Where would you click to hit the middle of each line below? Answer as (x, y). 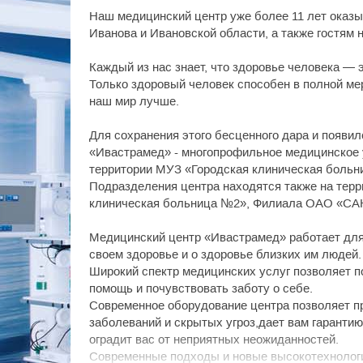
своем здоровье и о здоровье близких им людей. (225, 254)
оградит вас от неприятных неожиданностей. (214, 339)
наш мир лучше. (134, 101)
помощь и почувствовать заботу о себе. (201, 288)
